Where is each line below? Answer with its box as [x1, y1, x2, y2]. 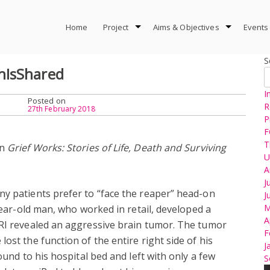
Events [243, 22, 269, 33]
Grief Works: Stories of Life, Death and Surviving [7, 140, 226, 154]
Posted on [27, 95, 66, 106]
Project [102, 22, 129, 33]
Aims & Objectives [152, 22, 219, 33]
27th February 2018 [27, 103, 95, 114]
